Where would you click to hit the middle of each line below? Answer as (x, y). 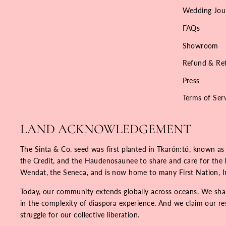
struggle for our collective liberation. (80, 215)
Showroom (200, 45)
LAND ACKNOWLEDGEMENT (106, 129)
